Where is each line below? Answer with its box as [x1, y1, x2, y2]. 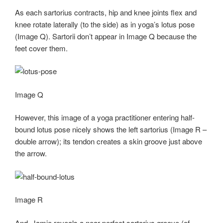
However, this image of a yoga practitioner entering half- [15, 112, 195, 123]
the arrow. [15, 148, 47, 159]
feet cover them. [15, 42, 68, 53]
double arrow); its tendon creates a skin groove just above [15, 136, 202, 147]
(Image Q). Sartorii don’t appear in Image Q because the [15, 30, 197, 41]
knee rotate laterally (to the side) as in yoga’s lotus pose [15, 18, 195, 29]
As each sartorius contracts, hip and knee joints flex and [15, 6, 197, 17]
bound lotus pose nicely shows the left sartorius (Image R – [15, 124, 207, 135]
